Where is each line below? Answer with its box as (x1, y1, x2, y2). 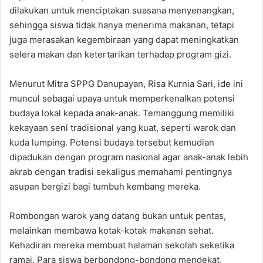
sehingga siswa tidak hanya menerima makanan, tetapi (9, 19, 234, 31)
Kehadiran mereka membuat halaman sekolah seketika (9, 239, 234, 251)
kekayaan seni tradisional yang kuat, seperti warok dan (9, 122, 236, 133)
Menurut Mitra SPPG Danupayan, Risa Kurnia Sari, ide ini (9, 77, 243, 89)
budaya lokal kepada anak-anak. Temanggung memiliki (9, 107, 234, 119)
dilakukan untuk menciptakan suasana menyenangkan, (9, 4, 234, 16)
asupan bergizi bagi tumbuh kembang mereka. (9, 180, 201, 192)
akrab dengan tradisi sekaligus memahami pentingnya (9, 166, 232, 177)
